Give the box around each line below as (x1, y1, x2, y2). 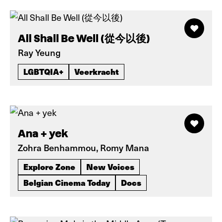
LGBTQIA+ (23, 65, 63, 77)
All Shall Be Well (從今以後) (18, 32, 150, 45)
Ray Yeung (18, 46, 60, 58)
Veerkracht (74, 65, 119, 77)
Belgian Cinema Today (23, 176, 110, 188)
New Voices (86, 161, 134, 172)
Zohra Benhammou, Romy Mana (18, 141, 149, 154)
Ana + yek (18, 127, 68, 140)
